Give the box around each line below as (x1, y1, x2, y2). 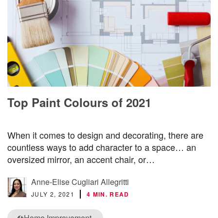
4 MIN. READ (86, 190, 129, 199)
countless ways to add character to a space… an (7, 141, 196, 154)
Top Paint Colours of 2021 (7, 93, 151, 110)
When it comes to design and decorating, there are (7, 128, 203, 142)
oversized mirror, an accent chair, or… (7, 153, 155, 166)
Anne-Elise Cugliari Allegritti (31, 176, 129, 188)
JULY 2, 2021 (31, 190, 74, 199)
